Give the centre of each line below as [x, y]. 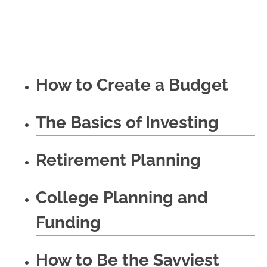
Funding [68, 223]
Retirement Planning [118, 160]
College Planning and [122, 198]
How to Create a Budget [132, 85]
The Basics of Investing [127, 123]
